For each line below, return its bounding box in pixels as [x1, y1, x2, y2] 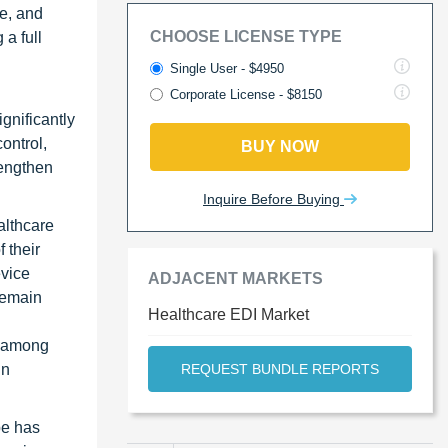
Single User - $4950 [170, 61, 284, 76]
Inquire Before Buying [203, 191, 344, 207]
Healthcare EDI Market [148, 306, 309, 323]
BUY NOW [241, 138, 319, 155]
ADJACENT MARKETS [148, 270, 323, 287]
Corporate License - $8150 [170, 87, 322, 102]
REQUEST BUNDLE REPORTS [181, 361, 379, 377]
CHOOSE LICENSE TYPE [150, 28, 342, 45]
